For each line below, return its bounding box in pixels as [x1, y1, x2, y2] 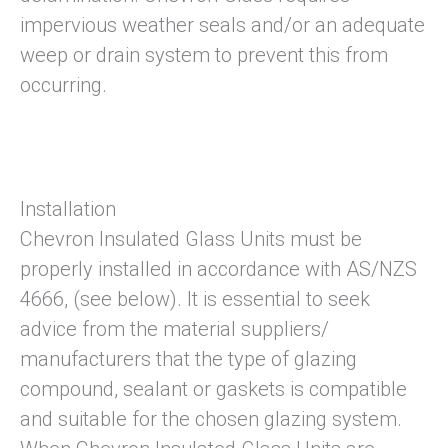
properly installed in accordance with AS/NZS [20, 257, 417, 282]
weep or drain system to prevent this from [20, 43, 388, 68]
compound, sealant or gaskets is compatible [20, 377, 407, 402]
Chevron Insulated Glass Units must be [20, 227, 362, 252]
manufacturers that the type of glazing [20, 347, 357, 372]
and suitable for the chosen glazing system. [20, 407, 402, 432]
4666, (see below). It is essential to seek [20, 287, 370, 312]
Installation [20, 197, 116, 222]
